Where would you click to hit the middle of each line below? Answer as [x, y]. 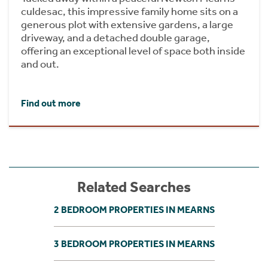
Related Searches [134, 187]
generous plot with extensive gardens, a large [127, 24]
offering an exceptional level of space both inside [133, 51]
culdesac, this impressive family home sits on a [130, 11]
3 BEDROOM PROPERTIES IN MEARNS [134, 243]
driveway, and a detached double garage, [115, 37]
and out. [40, 64]
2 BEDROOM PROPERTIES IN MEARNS [134, 209]
